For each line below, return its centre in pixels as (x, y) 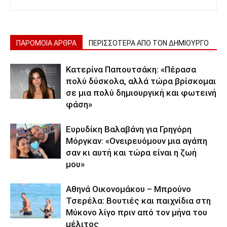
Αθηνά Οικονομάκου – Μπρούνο (128, 189)
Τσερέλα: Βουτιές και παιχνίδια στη (138, 201)
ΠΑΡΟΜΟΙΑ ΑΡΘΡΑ (46, 43)
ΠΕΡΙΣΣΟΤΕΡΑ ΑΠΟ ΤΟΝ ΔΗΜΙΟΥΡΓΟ (149, 43)
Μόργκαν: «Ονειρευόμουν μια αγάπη (137, 141)
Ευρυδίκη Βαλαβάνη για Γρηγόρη (129, 129)
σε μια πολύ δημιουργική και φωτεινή (141, 93)
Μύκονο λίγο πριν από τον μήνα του (137, 212)
